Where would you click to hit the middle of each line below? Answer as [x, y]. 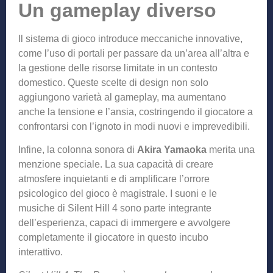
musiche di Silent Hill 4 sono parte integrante [115, 208]
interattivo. [41, 252]
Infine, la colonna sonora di [78, 150]
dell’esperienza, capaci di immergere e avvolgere [124, 223]
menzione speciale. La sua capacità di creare [116, 165]
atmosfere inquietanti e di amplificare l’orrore [114, 179]
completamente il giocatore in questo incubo [113, 238]
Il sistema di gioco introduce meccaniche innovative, [130, 38]
